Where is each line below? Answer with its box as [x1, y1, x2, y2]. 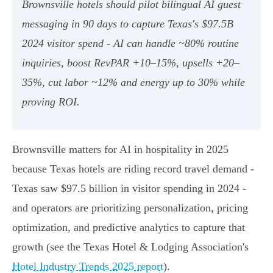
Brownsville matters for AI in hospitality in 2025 [12, 143, 229, 156]
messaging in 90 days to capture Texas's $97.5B [22, 18, 233, 30]
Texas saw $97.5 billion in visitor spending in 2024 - [12, 182, 246, 195]
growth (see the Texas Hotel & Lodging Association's [12, 241, 249, 253]
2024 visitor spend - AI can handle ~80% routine [22, 37, 239, 50]
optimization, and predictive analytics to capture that [12, 221, 245, 234]
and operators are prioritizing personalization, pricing [12, 202, 248, 214]
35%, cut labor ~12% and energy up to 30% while [22, 76, 245, 89]
